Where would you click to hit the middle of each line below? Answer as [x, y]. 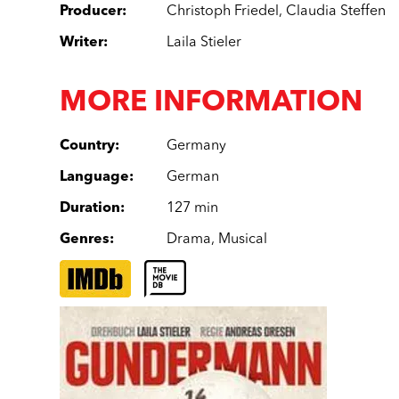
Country [88, 146]
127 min [193, 208]
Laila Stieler [204, 43]
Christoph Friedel [223, 12]
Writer [82, 43]
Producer [91, 12]
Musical [243, 240]
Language [95, 177]
